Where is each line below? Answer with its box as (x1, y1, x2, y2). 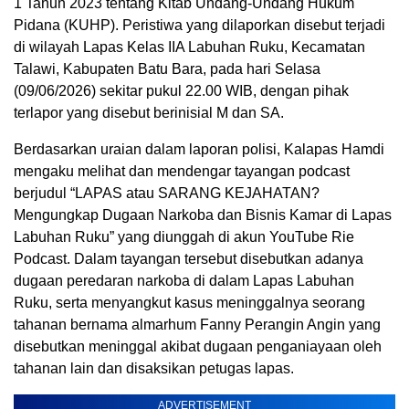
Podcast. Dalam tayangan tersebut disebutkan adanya (14, 250, 363, 267)
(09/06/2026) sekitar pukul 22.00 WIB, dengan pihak (14, 82, 349, 99)
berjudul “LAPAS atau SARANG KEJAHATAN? (14, 184, 320, 201)
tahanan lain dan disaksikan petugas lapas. (14, 360, 294, 376)
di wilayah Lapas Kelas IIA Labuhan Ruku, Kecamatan (14, 38, 365, 55)
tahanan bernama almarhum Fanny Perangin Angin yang (14, 316, 381, 332)
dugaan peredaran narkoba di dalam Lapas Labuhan (14, 272, 354, 288)
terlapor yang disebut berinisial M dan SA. (14, 104, 284, 121)
